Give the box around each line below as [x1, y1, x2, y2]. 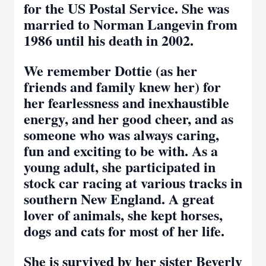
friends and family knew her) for [24, 76, 221, 97]
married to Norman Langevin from [24, 14, 237, 34]
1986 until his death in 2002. [24, 30, 194, 50]
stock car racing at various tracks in [24, 172, 242, 193]
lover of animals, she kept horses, [24, 204, 223, 225]
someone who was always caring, [24, 124, 219, 145]
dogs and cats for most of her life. [24, 220, 224, 241]
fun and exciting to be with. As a [24, 140, 218, 161]
